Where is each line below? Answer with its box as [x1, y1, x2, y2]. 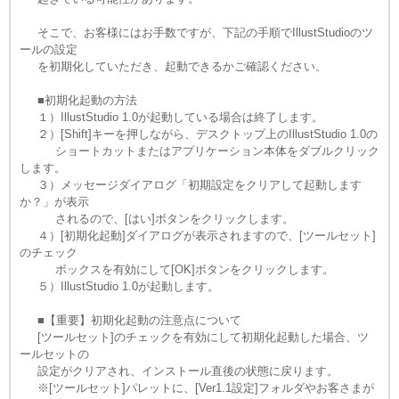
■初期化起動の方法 [20, 94, 137, 107]
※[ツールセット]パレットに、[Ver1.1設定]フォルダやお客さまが [20, 381, 374, 395]
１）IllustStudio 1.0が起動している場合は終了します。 [20, 110, 323, 124]
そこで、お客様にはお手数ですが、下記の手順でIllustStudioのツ [20, 26, 373, 39]
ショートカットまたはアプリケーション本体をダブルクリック [20, 144, 379, 158]
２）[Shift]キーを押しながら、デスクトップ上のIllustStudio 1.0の [20, 127, 378, 141]
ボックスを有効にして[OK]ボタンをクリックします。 [20, 263, 334, 276]
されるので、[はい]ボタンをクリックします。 [20, 212, 294, 225]
